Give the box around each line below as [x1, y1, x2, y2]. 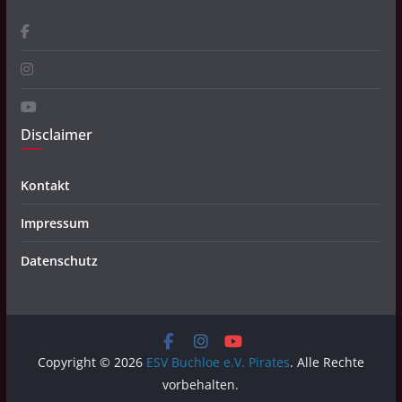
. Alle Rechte [289, 354, 364, 371]
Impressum [20, 214, 89, 232]
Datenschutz [20, 252, 98, 269]
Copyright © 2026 [37, 354, 146, 371]
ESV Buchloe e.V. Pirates [145, 354, 290, 371]
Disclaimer [20, 125, 92, 144]
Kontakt [20, 177, 70, 194]
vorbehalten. [162, 376, 240, 393]
